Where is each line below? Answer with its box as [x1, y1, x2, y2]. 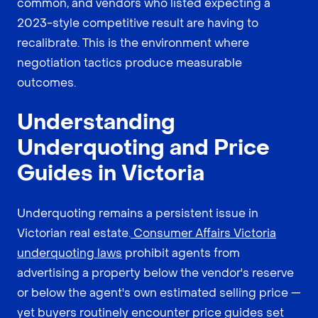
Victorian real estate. [17, 226, 131, 241]
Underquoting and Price [17, 134, 270, 163]
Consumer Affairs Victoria [131, 226, 276, 241]
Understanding [17, 109, 175, 137]
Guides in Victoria [17, 160, 204, 188]
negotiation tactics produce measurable [17, 55, 242, 71]
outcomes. [17, 75, 76, 91]
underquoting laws [17, 246, 122, 261]
